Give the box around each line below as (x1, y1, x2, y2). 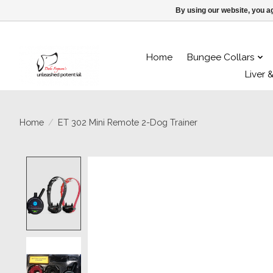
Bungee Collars (187, 51, 255, 63)
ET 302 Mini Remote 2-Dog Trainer (57, 116, 197, 127)
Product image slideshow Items (88, 157, 249, 170)
